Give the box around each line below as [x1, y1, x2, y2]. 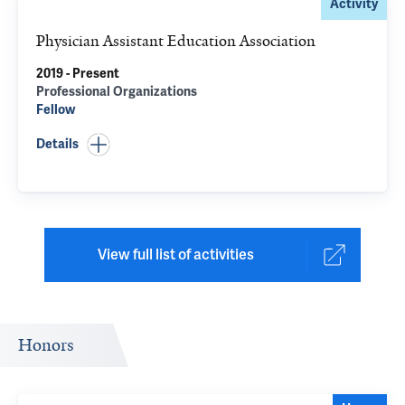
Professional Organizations [36, 84, 197, 99]
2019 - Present [36, 66, 119, 81]
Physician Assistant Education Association [36, 31, 316, 51]
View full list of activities [97, 245, 254, 264]
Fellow [36, 102, 75, 118]
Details [36, 137, 79, 152]
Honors [18, 334, 74, 356]
